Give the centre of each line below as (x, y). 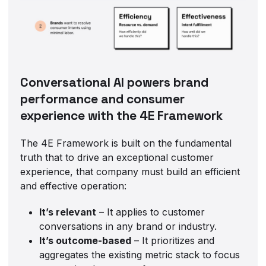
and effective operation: (74, 186)
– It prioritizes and (173, 241)
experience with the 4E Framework (122, 116)
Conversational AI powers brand (115, 83)
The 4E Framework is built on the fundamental (126, 143)
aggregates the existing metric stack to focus (140, 255)
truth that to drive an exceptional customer (117, 158)
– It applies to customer (151, 212)
